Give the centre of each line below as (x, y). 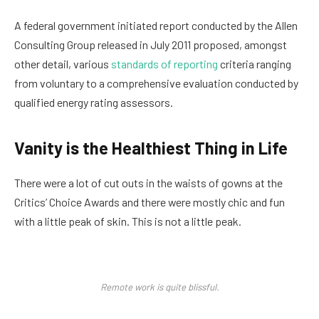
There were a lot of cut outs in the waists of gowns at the (148, 182)
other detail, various (63, 64)
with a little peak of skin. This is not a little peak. (128, 221)
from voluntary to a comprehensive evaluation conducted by (156, 83)
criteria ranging (255, 64)
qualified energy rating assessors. (94, 103)
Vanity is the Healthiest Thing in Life (151, 147)
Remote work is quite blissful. (159, 287)
